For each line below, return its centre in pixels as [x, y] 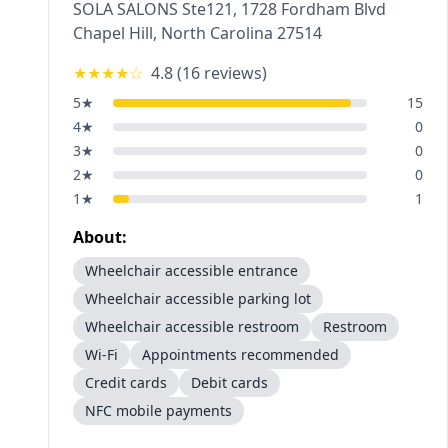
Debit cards [229, 382]
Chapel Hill [113, 33]
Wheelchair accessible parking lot [198, 298]
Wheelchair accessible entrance [191, 270]
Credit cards [126, 382]
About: [100, 237]
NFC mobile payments [158, 410]
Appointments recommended [240, 354]
